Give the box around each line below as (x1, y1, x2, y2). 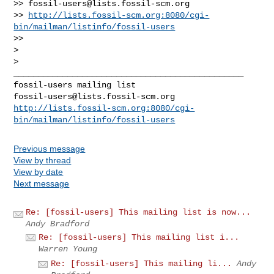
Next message (13, 178, 70, 188)
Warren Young (39, 243, 98, 254)
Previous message (13, 143, 86, 154)
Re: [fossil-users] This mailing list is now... (26, 207, 251, 217)
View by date (13, 166, 64, 177)
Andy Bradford (26, 218, 90, 229)
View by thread (13, 155, 72, 165)
